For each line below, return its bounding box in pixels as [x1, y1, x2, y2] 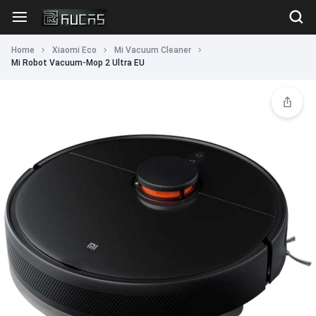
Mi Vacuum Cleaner [114, 45, 191, 55]
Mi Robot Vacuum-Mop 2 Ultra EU [11, 58, 145, 68]
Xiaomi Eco [52, 45, 97, 55]
